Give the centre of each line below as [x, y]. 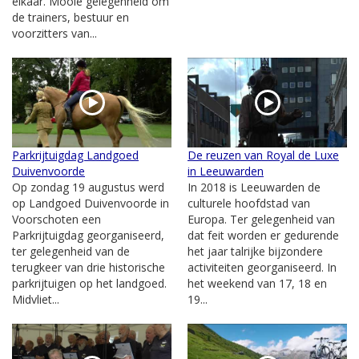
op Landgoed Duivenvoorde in [91, 203]
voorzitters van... [54, 33]
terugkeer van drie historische [89, 267]
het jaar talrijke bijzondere [255, 251]
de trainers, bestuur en [71, 17]
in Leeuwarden [226, 171]
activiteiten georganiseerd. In [262, 267]
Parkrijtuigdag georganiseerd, [88, 235]
